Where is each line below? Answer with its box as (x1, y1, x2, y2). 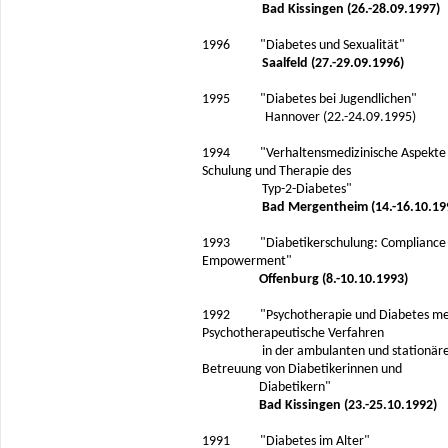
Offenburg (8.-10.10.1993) (256, 272, 408, 287)
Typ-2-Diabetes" (202, 182, 352, 197)
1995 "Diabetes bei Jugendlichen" (202, 92, 417, 107)
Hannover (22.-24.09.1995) (202, 110, 416, 125)
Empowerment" (202, 254, 292, 269)
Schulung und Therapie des (202, 164, 351, 179)
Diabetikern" (202, 380, 331, 395)
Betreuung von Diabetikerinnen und (202, 362, 402, 377)
